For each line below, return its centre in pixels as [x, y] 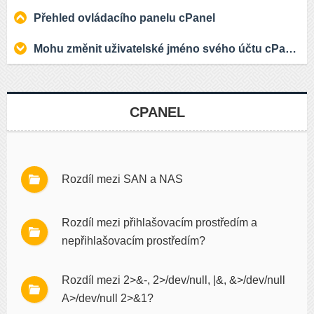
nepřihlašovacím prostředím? [134, 241]
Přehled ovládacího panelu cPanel [124, 18]
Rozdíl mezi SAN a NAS [122, 179]
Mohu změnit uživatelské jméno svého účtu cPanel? [159, 49]
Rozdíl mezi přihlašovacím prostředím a [159, 223]
